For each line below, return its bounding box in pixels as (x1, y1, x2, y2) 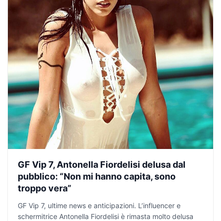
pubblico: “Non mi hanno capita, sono (18, 171, 176, 182)
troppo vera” (18, 183, 72, 194)
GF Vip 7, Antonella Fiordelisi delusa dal (18, 159, 185, 170)
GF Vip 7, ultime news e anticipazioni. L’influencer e (18, 201, 181, 210)
